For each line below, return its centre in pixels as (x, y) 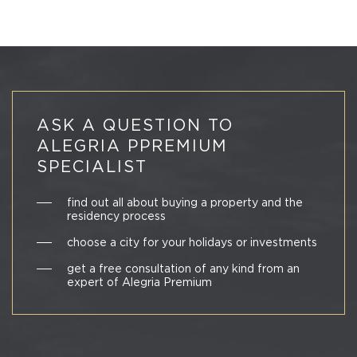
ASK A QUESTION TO (135, 126)
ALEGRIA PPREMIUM (132, 146)
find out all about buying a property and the (185, 203)
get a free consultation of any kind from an (183, 269)
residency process (116, 216)
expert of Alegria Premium (139, 282)
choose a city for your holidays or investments (192, 243)
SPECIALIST (92, 167)
